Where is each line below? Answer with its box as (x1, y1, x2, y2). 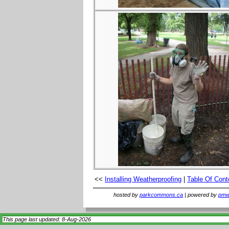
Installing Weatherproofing (105, 175, 181, 183)
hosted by (113, 192, 140, 198)
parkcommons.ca (140, 192, 183, 198)
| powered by (183, 192, 218, 198)
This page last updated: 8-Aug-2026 (3, 216, 91, 223)
